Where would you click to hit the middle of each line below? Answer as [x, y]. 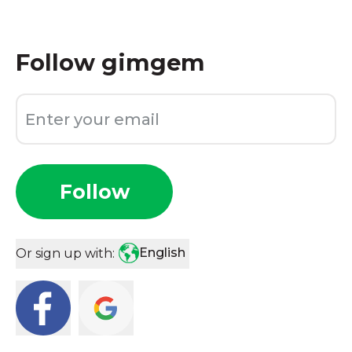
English [162, 253]
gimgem [153, 62]
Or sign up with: [65, 253]
